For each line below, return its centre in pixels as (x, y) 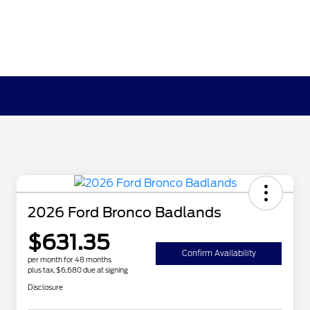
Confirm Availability (219, 254)
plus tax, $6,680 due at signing (78, 270)
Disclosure (45, 288)
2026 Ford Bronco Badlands (125, 213)
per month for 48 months (70, 260)
